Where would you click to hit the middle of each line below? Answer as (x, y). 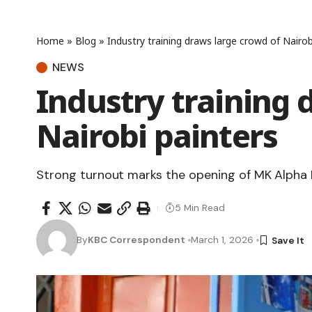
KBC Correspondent (137, 240)
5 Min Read (200, 208)
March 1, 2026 (223, 240)
